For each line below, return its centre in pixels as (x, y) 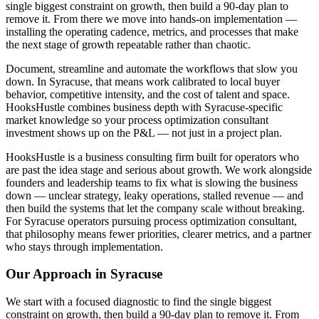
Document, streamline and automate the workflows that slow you (152, 68)
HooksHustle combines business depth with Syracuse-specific (144, 107)
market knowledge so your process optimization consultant (137, 120)
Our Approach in (58, 274)
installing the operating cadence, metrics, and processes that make (152, 31)
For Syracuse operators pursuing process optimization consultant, (151, 221)
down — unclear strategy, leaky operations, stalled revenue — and (155, 195)
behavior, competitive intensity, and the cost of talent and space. (148, 94)
